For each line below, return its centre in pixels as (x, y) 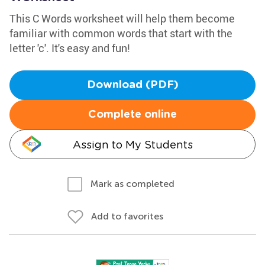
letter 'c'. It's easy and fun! (70, 48)
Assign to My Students (132, 145)
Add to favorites (127, 216)
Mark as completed (132, 184)
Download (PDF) (132, 85)
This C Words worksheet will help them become (122, 18)
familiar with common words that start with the (121, 33)
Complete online (132, 115)
